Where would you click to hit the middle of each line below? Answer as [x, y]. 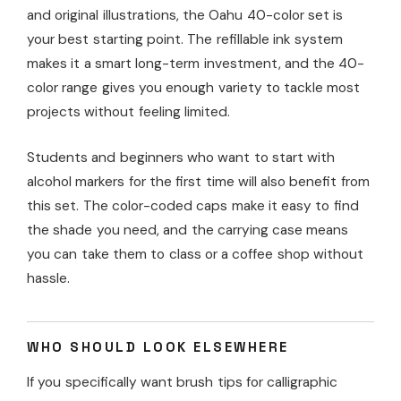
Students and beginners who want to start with [181, 158]
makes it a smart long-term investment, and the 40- [196, 64]
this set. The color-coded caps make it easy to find [193, 206]
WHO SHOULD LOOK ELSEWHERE [158, 347]
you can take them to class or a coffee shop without [196, 255]
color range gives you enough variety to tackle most [194, 88]
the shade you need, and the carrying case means [188, 230]
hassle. [48, 279]
